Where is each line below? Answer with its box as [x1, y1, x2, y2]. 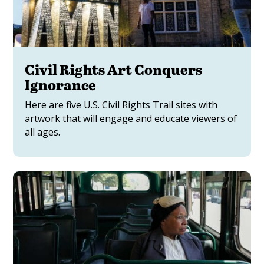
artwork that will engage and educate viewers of [25, 111, 237, 125]
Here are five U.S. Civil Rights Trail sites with [25, 98, 218, 111]
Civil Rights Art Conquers [25, 59, 203, 79]
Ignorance [25, 74, 97, 94]
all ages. [25, 125, 61, 138]
